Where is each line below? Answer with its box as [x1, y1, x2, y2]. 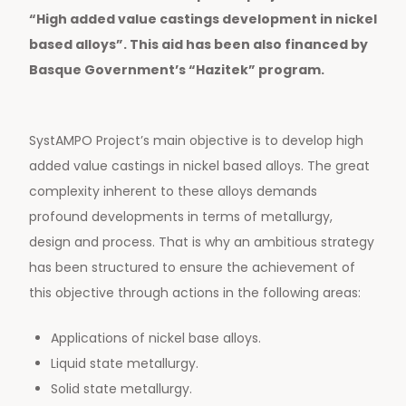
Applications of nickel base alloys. [51, 329, 261, 348]
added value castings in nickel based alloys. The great [29, 157, 370, 176]
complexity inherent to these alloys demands [29, 182, 317, 201]
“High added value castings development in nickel [29, 10, 377, 29]
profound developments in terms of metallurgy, [29, 208, 333, 227]
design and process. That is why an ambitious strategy [29, 233, 374, 252]
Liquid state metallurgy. [51, 354, 198, 373]
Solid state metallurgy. [51, 380, 192, 399]
